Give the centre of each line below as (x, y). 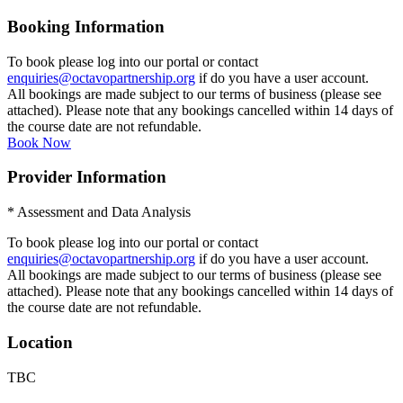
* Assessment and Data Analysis (99, 212)
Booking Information (86, 26)
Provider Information (87, 177)
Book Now (39, 142)
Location (40, 342)
